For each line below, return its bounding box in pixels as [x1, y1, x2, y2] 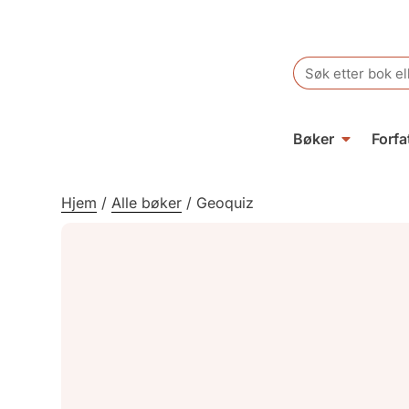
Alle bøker [111, 194, 183, 213]
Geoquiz [196, 194, 255, 213]
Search [292, 54, 341, 72]
